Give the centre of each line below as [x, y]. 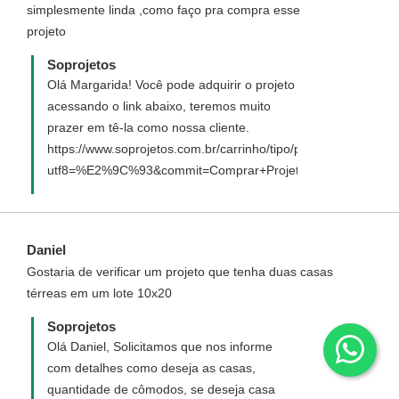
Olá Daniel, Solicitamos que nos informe [160, 346]
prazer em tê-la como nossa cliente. [148, 127]
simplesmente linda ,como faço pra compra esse [163, 10]
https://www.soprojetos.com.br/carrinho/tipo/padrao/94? [203, 149]
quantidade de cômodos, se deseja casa [161, 389]
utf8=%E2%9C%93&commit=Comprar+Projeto [177, 170]
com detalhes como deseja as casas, [151, 368]
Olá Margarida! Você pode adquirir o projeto [171, 85]
